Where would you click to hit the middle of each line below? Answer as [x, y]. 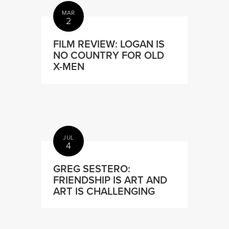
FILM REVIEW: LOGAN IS [109, 43]
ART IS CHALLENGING [104, 191]
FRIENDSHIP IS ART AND [110, 179]
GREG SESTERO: [92, 168]
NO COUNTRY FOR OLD [109, 55]
